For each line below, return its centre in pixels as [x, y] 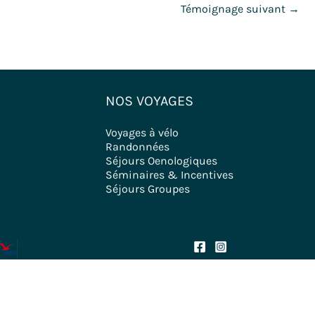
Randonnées [137, 147]
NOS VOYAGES [149, 101]
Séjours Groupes [147, 189]
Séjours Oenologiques [161, 161]
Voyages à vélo [142, 133]
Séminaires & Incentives [169, 175]
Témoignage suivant [234, 9]
